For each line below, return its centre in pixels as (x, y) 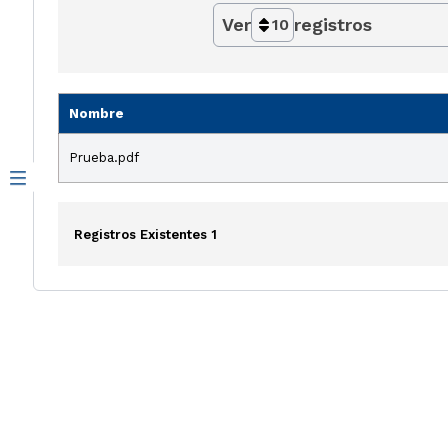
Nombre (96, 113)
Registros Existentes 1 (145, 234)
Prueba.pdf (104, 157)
